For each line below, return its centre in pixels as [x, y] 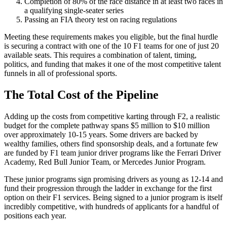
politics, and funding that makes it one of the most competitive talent [112, 64]
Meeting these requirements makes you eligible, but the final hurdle [111, 37]
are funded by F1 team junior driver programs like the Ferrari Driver [112, 153]
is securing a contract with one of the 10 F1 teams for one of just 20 [111, 46]
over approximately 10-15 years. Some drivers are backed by [101, 135]
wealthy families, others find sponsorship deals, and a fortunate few [111, 144]
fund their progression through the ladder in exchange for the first [108, 188]
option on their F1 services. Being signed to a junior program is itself [113, 198]
